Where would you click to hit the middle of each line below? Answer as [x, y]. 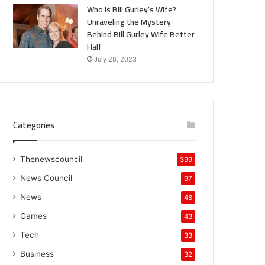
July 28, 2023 [116, 59]
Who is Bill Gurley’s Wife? [132, 9]
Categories [34, 125]
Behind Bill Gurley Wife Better [141, 34]
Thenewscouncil [51, 159]
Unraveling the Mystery [129, 22]
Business [37, 253]
